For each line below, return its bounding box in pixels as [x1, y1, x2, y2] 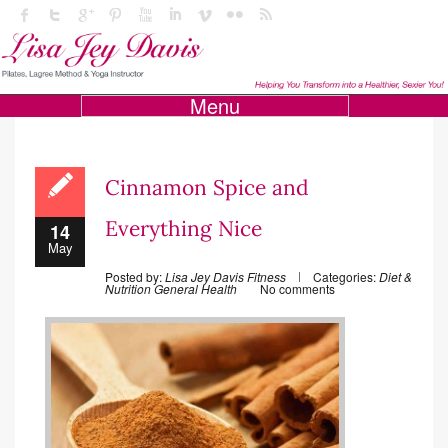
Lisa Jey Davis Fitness [165, 268, 286, 286]
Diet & [379, 268, 412, 286]
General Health [154, 280, 237, 298]
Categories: [313, 268, 376, 286]
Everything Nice [105, 215, 262, 243]
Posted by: [105, 268, 165, 286]
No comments [260, 280, 335, 298]
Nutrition [105, 280, 151, 298]
